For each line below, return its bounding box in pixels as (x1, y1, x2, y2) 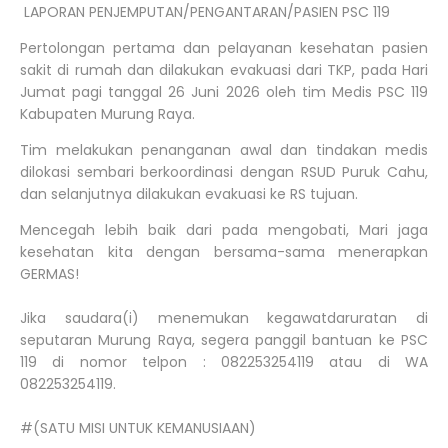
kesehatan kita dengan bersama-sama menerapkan (20, 242, 428, 263)
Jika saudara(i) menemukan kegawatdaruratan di (20, 308, 428, 329)
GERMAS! (20, 264, 79, 285)
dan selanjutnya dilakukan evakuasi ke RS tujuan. (20, 184, 358, 205)
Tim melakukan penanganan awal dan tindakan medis (20, 140, 428, 161)
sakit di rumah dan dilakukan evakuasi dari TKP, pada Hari (20, 60, 428, 81)
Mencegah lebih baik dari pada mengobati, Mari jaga (20, 220, 428, 241)
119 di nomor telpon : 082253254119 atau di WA (20, 352, 428, 373)
